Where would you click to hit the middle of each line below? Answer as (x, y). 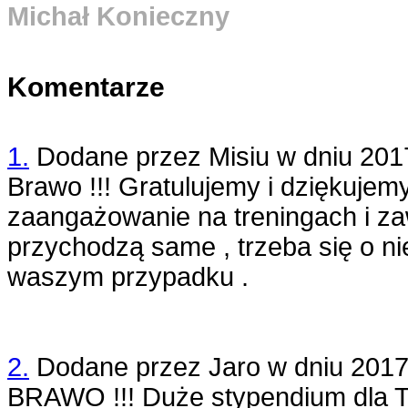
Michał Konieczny (118, 17)
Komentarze (86, 87)
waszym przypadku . (128, 277)
